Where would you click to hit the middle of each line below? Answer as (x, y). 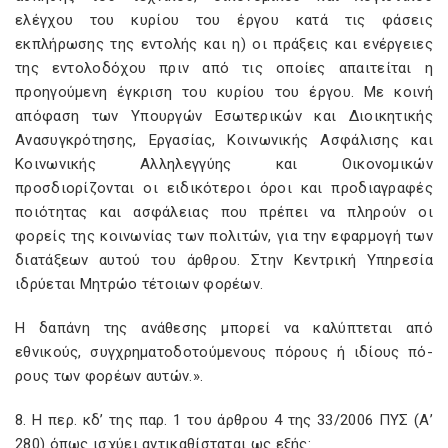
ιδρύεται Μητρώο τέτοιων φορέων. (139, 284)
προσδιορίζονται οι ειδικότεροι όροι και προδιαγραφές (224, 188)
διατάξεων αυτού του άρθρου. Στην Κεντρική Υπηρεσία (224, 260)
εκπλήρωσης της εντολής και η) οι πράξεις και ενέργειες (224, 44)
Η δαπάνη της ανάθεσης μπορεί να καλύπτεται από (224, 328)
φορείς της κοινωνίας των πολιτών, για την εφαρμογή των (224, 236)
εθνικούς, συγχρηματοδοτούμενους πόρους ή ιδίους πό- (224, 352)
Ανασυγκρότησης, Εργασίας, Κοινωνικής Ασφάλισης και (224, 140)
